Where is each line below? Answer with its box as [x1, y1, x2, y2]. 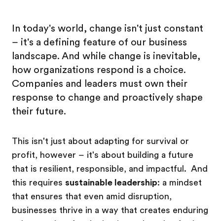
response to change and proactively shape [12, 92, 203, 103]
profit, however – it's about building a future [12, 150, 193, 160]
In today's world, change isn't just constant [12, 23, 203, 34]
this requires [12, 178, 65, 187]
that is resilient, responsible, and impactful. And [12, 164, 208, 174]
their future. [12, 106, 69, 117]
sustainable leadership [65, 178, 157, 187]
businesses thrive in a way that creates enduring [12, 205, 208, 215]
